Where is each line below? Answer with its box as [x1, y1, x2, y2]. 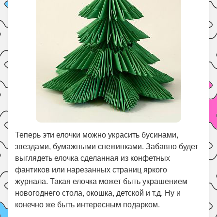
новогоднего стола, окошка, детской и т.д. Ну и [15, 189, 181, 198]
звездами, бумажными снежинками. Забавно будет [15, 142, 199, 151]
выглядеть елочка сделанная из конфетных [15, 154, 170, 163]
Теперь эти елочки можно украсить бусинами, [15, 131, 179, 139]
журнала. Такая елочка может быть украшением [15, 177, 188, 186]
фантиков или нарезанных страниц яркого [15, 166, 168, 174]
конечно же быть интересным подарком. [15, 201, 160, 209]
